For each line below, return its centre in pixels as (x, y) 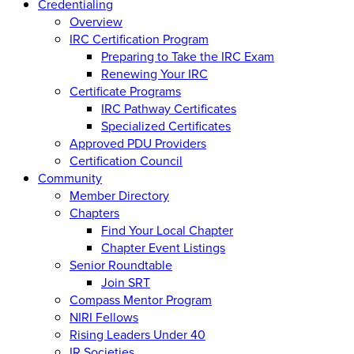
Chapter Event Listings (163, 247)
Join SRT (126, 282)
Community (70, 177)
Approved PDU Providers (138, 143)
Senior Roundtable (121, 264)
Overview (96, 21)
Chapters (94, 212)
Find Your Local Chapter (167, 230)
